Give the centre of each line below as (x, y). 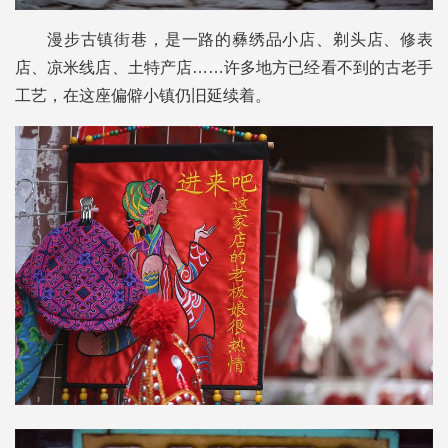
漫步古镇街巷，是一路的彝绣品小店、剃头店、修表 (240, 40)
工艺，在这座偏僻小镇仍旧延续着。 (143, 96)
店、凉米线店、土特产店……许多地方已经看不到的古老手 (224, 68)
